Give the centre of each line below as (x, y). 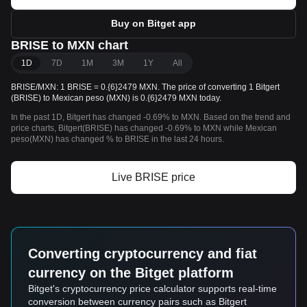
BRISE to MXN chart (70, 45)
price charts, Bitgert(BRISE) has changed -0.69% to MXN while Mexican (144, 128)
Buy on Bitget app (153, 23)
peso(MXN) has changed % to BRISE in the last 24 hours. (118, 139)
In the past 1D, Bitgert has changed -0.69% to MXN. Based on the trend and (151, 117)
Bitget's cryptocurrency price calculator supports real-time (152, 288)
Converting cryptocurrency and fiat (143, 254)
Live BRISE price (153, 177)
